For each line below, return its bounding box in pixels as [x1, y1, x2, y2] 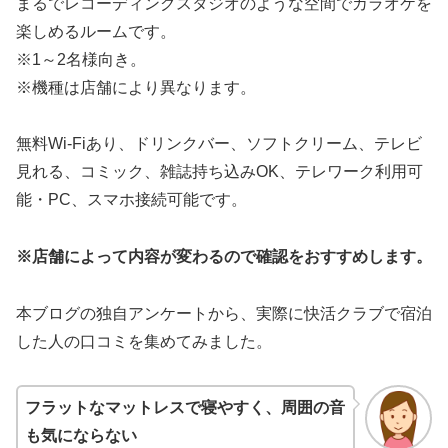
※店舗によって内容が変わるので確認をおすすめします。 [16, 248, 432, 266]
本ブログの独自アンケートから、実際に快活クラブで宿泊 [16, 305, 432, 323]
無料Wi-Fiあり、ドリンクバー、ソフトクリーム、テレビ [16, 135, 422, 153]
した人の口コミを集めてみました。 [16, 333, 272, 351]
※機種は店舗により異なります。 [16, 78, 256, 96]
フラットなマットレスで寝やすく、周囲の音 [25, 398, 345, 416]
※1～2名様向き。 [16, 50, 146, 68]
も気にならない [25, 426, 137, 444]
